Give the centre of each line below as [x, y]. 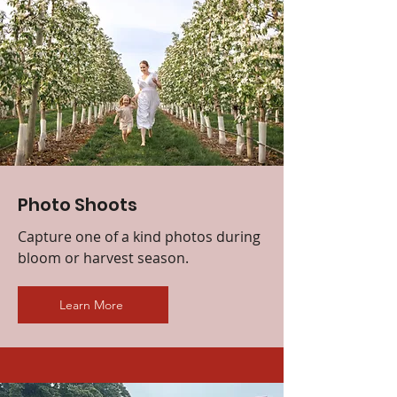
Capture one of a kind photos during [139, 236]
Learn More [91, 304]
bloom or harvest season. [103, 257]
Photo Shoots [78, 204]
